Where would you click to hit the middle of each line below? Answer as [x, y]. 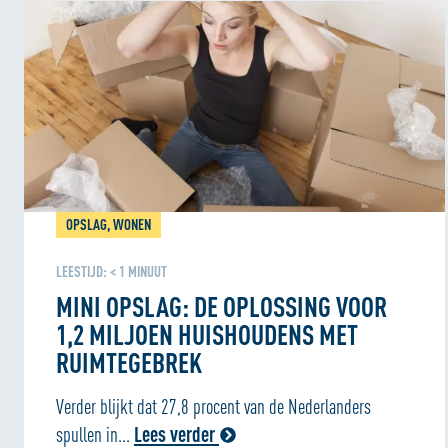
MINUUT [147, 271]
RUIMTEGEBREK [129, 362]
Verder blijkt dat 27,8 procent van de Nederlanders [213, 406]
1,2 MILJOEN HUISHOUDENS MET [207, 334]
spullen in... [95, 434]
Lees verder [174, 434]
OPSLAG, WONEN [108, 224]
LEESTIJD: [81, 271]
